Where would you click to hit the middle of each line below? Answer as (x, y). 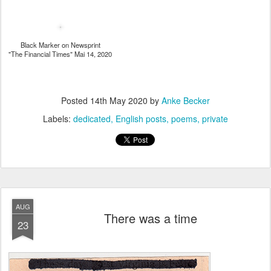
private (215, 119)
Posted (76, 100)
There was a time (151, 218)
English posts (141, 119)
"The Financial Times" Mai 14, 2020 (60, 54)
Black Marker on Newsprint (60, 45)
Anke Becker (186, 100)
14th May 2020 (119, 100)
